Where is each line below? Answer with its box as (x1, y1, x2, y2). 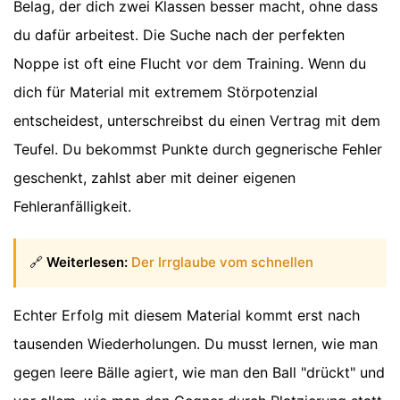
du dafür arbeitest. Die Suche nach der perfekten (13, 26, 345, 45)
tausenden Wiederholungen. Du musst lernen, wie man (13, 334, 378, 353)
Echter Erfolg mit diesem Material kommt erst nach (13, 305, 360, 324)
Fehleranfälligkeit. (13, 197, 131, 216)
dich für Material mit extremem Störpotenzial (13, 83, 318, 102)
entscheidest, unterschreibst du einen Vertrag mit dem (13, 112, 380, 130)
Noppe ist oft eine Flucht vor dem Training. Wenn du (13, 54, 366, 73)
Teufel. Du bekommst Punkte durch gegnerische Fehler (13, 140, 382, 159)
